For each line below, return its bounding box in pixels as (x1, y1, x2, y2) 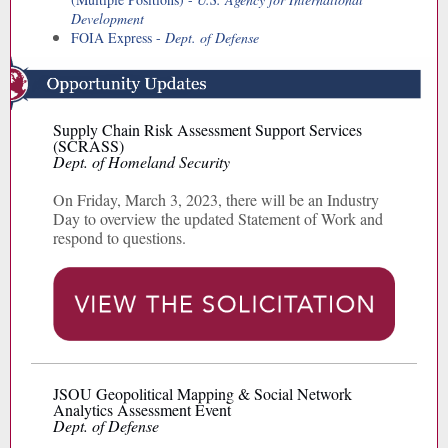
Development (71, 9, 144, 28)
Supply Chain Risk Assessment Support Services (53, 119, 362, 140)
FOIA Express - (71, 28, 165, 47)
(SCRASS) (53, 135, 124, 156)
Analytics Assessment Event (53, 399, 231, 420)
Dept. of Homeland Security (53, 151, 230, 172)
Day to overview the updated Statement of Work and (53, 208, 383, 229)
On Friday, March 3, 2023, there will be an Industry (53, 189, 379, 210)
